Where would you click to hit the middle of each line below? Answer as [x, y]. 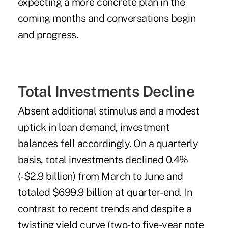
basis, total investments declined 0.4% [103, 160]
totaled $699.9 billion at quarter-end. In [105, 193]
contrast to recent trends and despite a [105, 209]
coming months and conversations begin [107, 19]
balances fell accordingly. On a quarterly [108, 144]
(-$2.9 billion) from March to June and [100, 176]
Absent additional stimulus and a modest [109, 111]
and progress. [48, 35]
